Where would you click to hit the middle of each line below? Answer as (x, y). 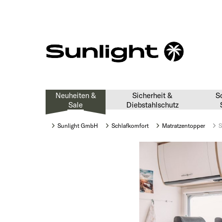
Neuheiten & (76, 95)
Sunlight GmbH (78, 126)
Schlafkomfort (130, 126)
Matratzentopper (184, 126)
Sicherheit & (152, 95)
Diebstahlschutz (152, 105)
